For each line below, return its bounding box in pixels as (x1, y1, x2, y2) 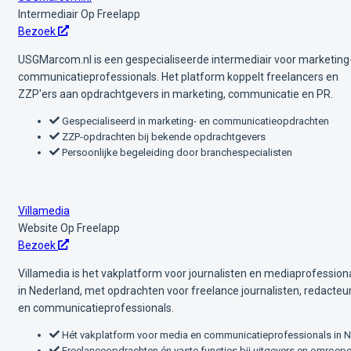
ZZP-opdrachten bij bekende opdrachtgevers (60, 130, 266, 143)
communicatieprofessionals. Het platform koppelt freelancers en (18, 70, 338, 83)
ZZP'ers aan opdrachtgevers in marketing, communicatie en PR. (18, 87, 333, 100)
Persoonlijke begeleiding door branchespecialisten (60, 146, 292, 158)
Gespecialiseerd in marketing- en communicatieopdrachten (60, 114, 329, 127)
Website (18, 221, 58, 234)
